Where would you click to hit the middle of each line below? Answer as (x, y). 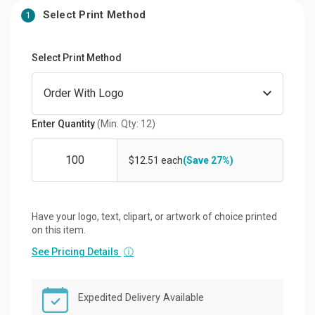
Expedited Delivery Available (141, 297)
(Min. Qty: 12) (126, 123)
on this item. (59, 230)
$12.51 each (156, 160)
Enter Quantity (64, 123)
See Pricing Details (76, 251)
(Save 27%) (208, 160)
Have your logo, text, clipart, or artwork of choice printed (154, 216)
